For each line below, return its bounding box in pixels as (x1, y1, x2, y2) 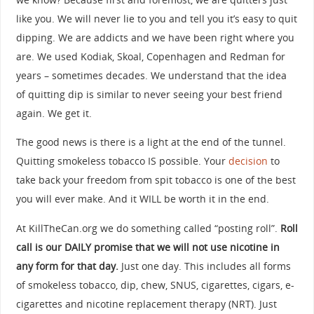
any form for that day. (15, 259, 118, 273)
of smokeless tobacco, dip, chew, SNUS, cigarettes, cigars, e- (15, 278, 294, 292)
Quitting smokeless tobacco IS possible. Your (15, 154, 228, 168)
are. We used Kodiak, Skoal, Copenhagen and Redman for (15, 49, 285, 63)
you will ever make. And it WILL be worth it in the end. (15, 192, 269, 206)
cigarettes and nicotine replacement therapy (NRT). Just (15, 296, 277, 310)
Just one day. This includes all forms (118, 259, 291, 273)
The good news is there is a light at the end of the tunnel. (15, 135, 286, 149)
